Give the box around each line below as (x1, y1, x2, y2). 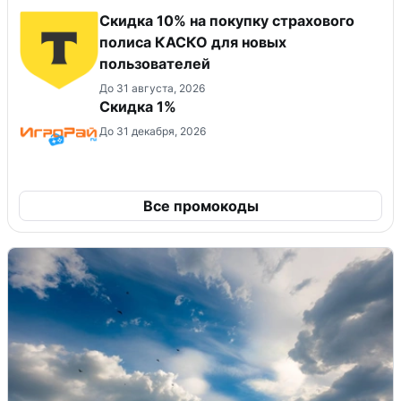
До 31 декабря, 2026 (99, 124, 206, 139)
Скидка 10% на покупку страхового (99, 12, 354, 30)
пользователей (99, 55, 210, 73)
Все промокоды (142, 197, 259, 216)
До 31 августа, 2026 (99, 81, 205, 96)
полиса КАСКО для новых (99, 33, 286, 52)
